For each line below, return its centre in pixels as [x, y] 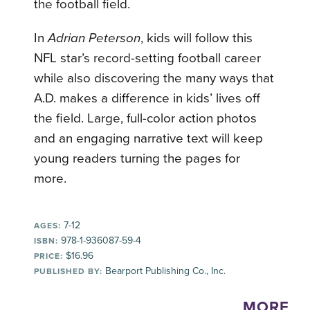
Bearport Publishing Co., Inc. [164, 271]
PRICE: [49, 256]
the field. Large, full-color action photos [146, 118]
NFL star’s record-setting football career [148, 58]
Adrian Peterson [94, 38]
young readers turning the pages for [137, 158]
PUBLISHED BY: [69, 271]
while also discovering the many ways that [154, 78]
